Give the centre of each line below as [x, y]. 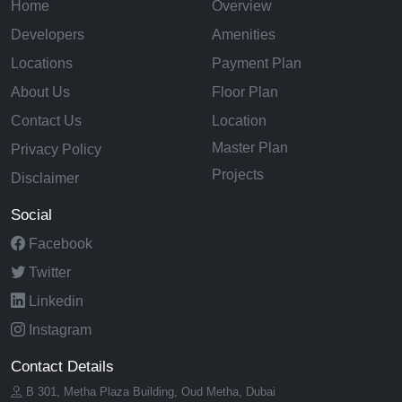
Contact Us [46, 121]
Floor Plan [245, 92]
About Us [40, 92]
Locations [42, 64]
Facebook [61, 244]
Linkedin [56, 301]
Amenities [244, 35]
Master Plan [250, 148]
